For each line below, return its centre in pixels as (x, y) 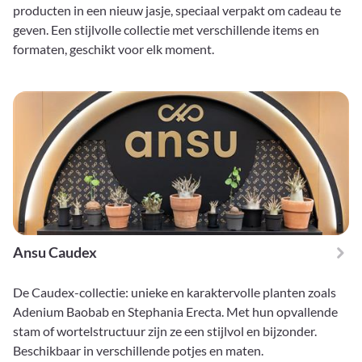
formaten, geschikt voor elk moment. (114, 49)
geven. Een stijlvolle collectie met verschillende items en (166, 30)
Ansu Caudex (55, 253)
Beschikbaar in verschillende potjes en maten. (138, 351)
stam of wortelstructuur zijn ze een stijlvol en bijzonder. (165, 331)
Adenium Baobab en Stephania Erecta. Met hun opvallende (175, 312)
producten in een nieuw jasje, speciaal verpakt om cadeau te (177, 11)
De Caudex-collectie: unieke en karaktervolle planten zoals (175, 293)
